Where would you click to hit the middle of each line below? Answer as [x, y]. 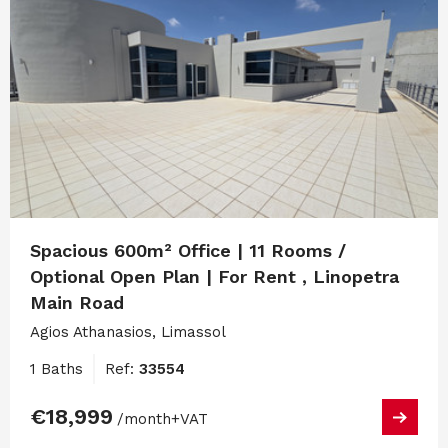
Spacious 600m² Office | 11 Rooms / [188, 251]
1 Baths [56, 369]
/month [144, 419]
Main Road [77, 303]
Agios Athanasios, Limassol [128, 332]
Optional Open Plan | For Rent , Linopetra [214, 277]
